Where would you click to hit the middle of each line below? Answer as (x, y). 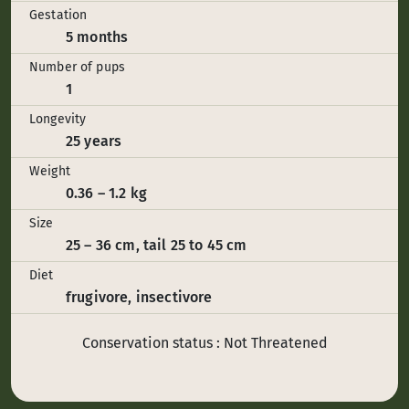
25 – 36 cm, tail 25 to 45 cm (157, 245)
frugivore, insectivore (139, 297)
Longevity (58, 119)
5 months (97, 37)
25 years (94, 141)
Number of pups (77, 67)
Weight (50, 171)
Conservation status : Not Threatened (204, 342)
